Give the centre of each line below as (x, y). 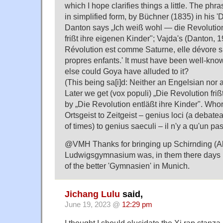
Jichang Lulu (92, 194)
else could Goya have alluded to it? (127, 71)
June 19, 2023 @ (93, 204)
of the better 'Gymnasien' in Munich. (127, 166)
